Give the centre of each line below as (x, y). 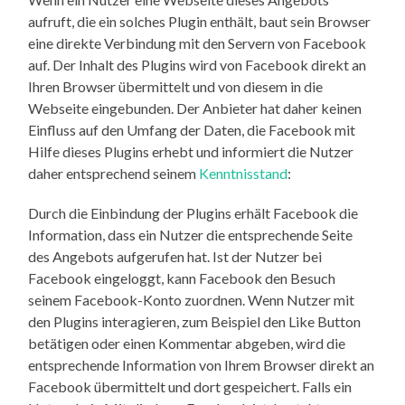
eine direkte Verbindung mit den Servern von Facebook (198, 42)
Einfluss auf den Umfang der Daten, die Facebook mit (192, 129)
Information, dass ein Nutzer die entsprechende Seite (191, 234)
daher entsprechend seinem (114, 173)
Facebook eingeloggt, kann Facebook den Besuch (182, 278)
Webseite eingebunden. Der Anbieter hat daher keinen (195, 108)
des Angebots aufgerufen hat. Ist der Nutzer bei (175, 256)
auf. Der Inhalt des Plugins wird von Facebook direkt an (198, 64)
